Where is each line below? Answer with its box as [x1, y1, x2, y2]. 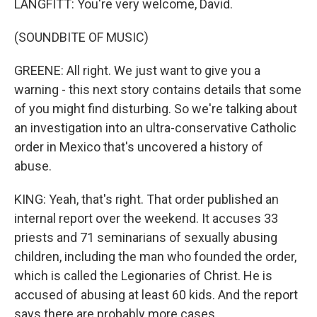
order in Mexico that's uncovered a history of [14, 139, 263, 154]
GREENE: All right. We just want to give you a [14, 63, 260, 78]
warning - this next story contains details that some [14, 82, 301, 97]
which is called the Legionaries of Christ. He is [14, 268, 272, 283]
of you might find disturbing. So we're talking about [14, 101, 297, 116]
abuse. [14, 158, 52, 173]
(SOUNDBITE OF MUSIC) [14, 30, 149, 45]
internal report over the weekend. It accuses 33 [14, 211, 278, 226]
